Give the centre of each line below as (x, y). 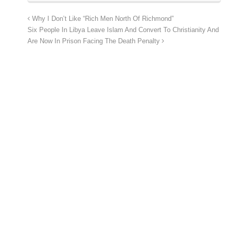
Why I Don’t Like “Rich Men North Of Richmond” (102, 19)
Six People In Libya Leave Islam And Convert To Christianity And (123, 30)
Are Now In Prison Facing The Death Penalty (95, 41)
